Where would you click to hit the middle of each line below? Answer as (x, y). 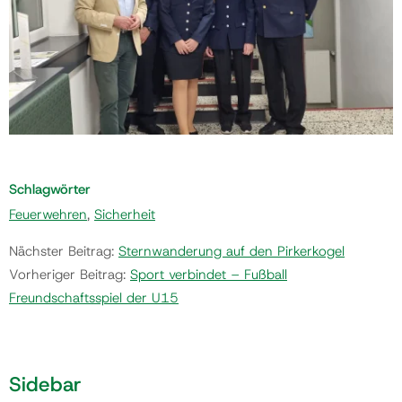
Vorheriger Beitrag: (70, 274)
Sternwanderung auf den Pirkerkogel (232, 251)
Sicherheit (125, 214)
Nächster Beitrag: (64, 251)
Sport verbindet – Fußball (209, 274)
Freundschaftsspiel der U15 (94, 297)
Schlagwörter (50, 189)
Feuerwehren (48, 214)
